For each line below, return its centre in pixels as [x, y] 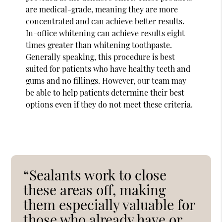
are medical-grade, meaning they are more [102, 9]
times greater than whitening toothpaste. [99, 45]
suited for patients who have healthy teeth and [108, 68]
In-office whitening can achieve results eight [106, 33]
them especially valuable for [109, 204]
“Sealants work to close [95, 174]
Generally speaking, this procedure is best [101, 56]
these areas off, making [95, 189]
